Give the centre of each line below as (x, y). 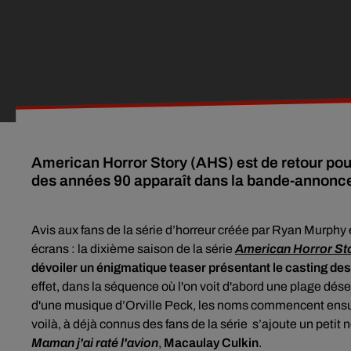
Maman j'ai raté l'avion (95, 343)
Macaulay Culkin (211, 343)
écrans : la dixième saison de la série (133, 249)
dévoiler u (59, 268)
